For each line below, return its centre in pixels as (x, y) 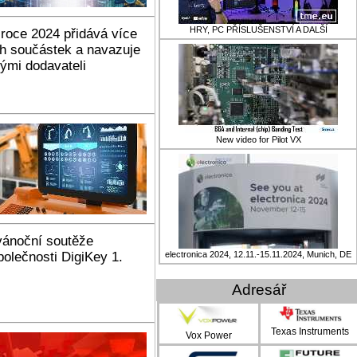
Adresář (259, 290)
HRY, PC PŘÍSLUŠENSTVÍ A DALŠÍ (258, 29)
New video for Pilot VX (258, 139)
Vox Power (209, 335)
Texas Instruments (310, 331)
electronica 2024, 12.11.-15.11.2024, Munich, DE (258, 254)
